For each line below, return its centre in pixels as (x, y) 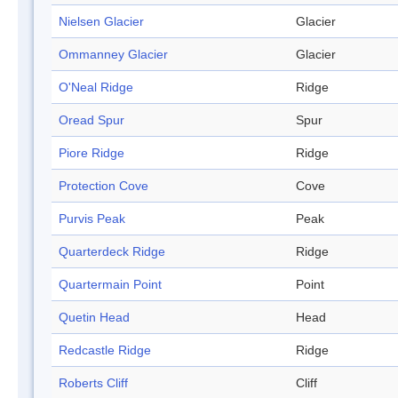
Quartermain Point (110, 285)
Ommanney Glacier (113, 55)
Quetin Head (94, 318)
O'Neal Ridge (96, 88)
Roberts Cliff (93, 383)
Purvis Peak (92, 219)
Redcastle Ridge (105, 350)
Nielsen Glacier (101, 22)
